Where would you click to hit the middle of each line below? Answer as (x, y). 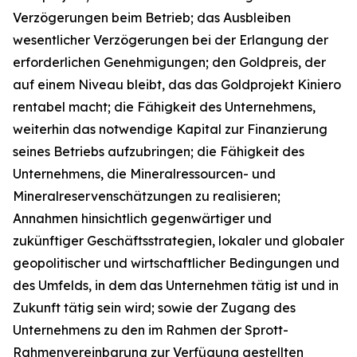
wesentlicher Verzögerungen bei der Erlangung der (171, 39)
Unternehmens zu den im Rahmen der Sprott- (151, 330)
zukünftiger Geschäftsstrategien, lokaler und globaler (178, 240)
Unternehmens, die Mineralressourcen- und (144, 173)
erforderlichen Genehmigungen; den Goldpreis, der (169, 62)
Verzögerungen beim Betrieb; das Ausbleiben (152, 17)
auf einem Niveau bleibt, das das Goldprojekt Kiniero (177, 84)
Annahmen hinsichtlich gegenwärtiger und (142, 218)
